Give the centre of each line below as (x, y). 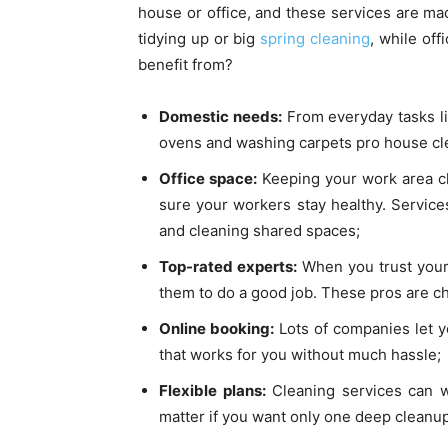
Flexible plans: (212, 390)
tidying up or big (199, 38)
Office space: (208, 178)
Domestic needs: (220, 116)
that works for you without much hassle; (300, 354)
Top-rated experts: (228, 266)
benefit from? (185, 64)
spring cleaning (315, 38)
